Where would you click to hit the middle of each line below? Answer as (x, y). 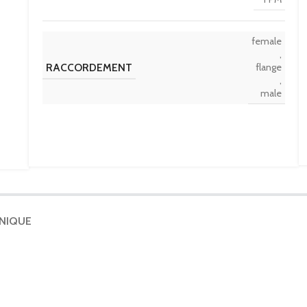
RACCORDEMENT (89, 67)
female (267, 41)
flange (269, 67)
